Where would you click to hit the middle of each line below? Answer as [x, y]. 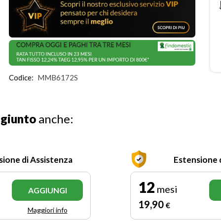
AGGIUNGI [47, 190]
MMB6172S [58, 77]
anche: [55, 118]
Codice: [21, 77]
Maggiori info [47, 210]
